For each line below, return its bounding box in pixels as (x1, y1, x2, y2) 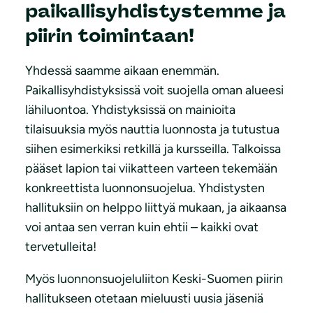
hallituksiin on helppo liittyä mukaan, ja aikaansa (25, 200, 286, 216)
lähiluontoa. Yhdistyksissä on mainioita (25, 102, 235, 118)
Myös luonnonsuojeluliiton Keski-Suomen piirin (25, 271, 283, 287)
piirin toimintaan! (25, 24, 194, 48)
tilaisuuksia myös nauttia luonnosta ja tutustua (25, 122, 279, 138)
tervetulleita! (25, 239, 96, 255)
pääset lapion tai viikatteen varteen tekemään (25, 161, 277, 177)
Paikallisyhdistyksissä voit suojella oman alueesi (25, 82, 284, 99)
